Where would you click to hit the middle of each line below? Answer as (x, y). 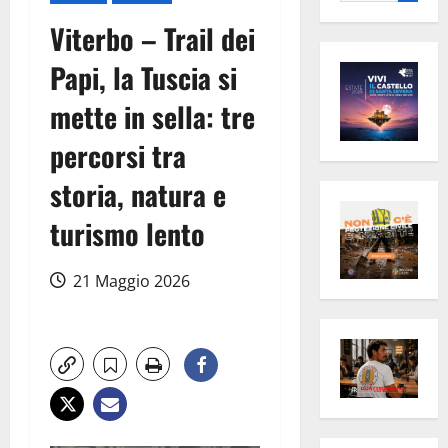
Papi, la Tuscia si (143, 78)
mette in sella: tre (152, 117)
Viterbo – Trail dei (152, 39)
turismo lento (127, 234)
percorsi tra (118, 156)
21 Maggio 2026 (129, 281)
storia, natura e (138, 195)
